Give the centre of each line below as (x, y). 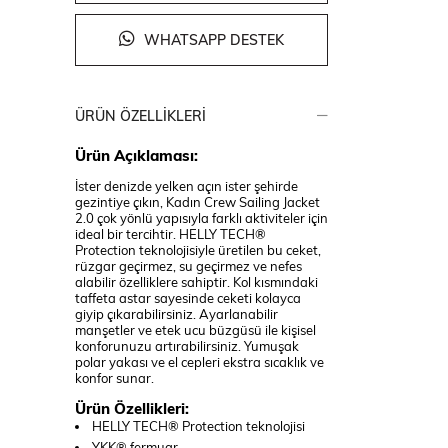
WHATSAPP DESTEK (211, 40)
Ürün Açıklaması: (136, 155)
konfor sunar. (114, 377)
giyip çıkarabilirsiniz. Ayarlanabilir (176, 313)
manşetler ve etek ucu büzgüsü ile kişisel (195, 329)
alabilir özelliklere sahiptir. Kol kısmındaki (196, 281)
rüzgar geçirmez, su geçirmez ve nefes (188, 265)
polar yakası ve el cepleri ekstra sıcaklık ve (199, 361)
